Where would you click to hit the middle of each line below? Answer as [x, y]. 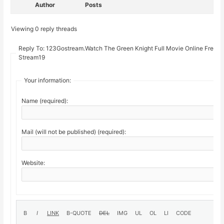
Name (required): [45, 101]
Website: [33, 163]
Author [45, 5]
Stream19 [32, 57]
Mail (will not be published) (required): [74, 132]
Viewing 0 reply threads [44, 29]
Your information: [48, 80]
